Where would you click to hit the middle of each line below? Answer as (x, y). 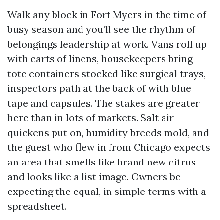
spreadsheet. (37, 206)
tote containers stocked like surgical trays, (107, 73)
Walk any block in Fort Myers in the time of (107, 14)
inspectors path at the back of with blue (99, 88)
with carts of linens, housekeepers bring (100, 59)
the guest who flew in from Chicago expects (109, 147)
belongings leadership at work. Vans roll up (107, 44)
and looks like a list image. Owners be (94, 177)
